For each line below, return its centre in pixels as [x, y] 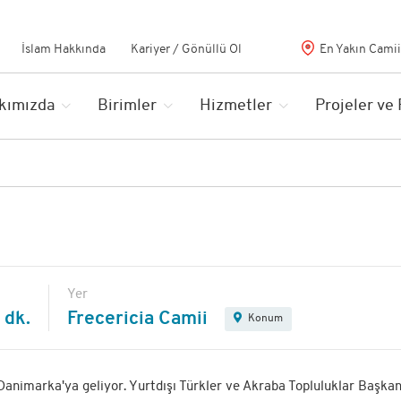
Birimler [127, 106]
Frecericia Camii [137, 319]
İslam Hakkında [63, 50]
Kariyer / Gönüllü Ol [186, 50]
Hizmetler [235, 106]
